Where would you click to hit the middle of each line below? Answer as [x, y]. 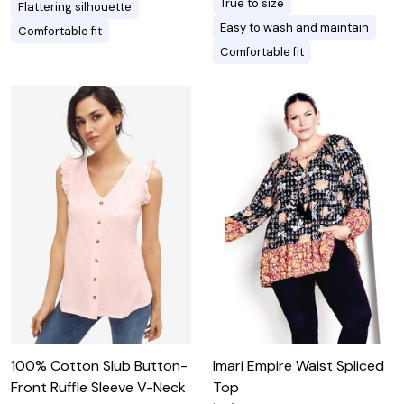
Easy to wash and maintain [294, 27]
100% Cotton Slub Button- [99, 366]
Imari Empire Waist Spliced [298, 366]
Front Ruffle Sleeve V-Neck [98, 388]
